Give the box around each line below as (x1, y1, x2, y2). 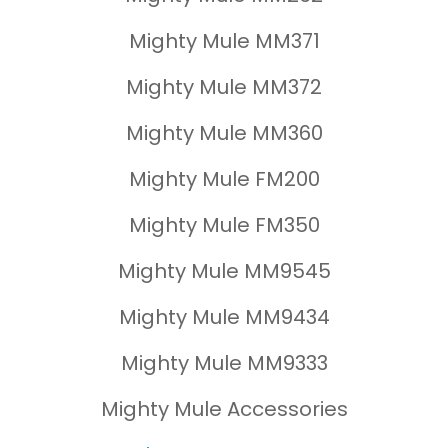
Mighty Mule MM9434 (118, 303, 330, 331)
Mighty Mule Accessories (100, 395, 348, 423)
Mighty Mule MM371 (128, 27, 320, 55)
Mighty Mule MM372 (126, 73, 322, 101)
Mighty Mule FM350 (128, 211, 320, 239)
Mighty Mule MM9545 (117, 257, 331, 285)
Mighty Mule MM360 (125, 119, 323, 147)
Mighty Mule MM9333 (120, 349, 328, 377)
